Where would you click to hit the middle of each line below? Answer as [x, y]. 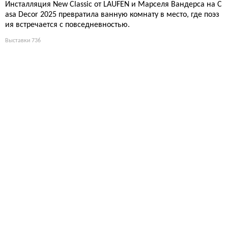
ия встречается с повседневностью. [67, 25]
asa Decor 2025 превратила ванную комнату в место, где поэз [112, 15]
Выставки [18, 40]
